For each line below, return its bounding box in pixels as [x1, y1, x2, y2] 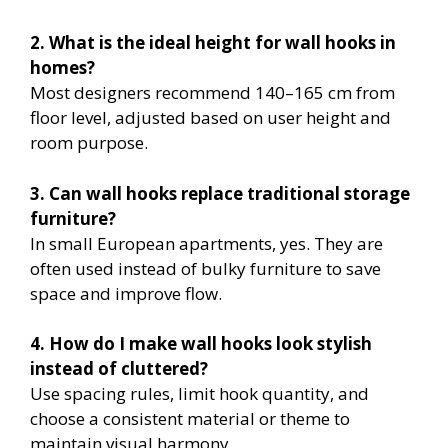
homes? [30, 56, 95, 80]
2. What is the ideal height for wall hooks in [30, 31, 396, 55]
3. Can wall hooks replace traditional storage [30, 181, 410, 205]
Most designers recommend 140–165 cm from [30, 81, 395, 105]
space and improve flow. [30, 281, 222, 305]
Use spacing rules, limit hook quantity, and [30, 382, 369, 406]
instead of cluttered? [30, 357, 208, 381]
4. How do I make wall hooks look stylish [30, 332, 372, 356]
